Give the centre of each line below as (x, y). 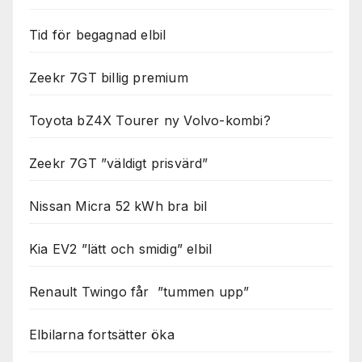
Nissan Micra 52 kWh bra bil (118, 206)
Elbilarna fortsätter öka (102, 334)
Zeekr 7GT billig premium (109, 77)
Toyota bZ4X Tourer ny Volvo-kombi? (150, 120)
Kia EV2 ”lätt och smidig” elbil (121, 248)
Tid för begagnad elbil (98, 34)
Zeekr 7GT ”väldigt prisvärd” (119, 163)
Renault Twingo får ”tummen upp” (139, 291)
